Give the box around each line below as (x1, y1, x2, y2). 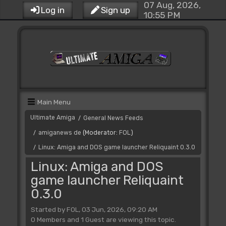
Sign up (100, 5, 130, 15)
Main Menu (37, 98, 71, 106)
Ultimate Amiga (30, 114, 75, 121)
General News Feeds (83, 115, 143, 122)
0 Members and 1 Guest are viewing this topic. (30, 215, 176, 223)
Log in (40, 5, 65, 15)
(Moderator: (82, 129, 119, 136)
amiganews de (38, 129, 81, 136)
